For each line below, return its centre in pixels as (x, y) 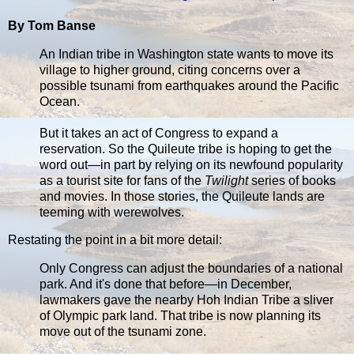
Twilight (226, 180)
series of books (292, 180)
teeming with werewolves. (112, 212)
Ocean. (60, 101)
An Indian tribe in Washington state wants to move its (186, 54)
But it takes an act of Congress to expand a (159, 133)
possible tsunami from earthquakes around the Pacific (189, 85)
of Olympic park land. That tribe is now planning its (180, 316)
